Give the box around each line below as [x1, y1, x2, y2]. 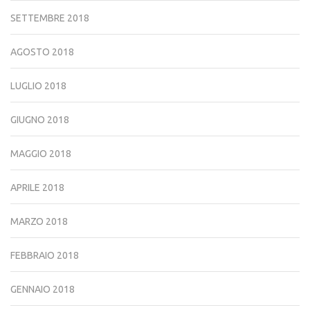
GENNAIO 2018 [10, 284, 75, 295]
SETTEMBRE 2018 [10, 12, 89, 24]
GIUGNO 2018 [10, 114, 69, 126]
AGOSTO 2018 [10, 46, 74, 58]
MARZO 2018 [10, 216, 68, 228]
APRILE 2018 [10, 182, 64, 194]
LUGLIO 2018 [10, 80, 66, 92]
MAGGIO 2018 [10, 148, 71, 160]
